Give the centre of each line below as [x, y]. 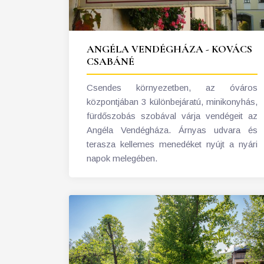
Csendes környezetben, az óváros [172, 88]
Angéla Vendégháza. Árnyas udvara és [172, 130]
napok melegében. [122, 159]
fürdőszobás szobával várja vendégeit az [172, 116]
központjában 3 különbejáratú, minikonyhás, [172, 102]
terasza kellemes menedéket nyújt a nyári [172, 144]
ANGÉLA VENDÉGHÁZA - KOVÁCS [169, 49]
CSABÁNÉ [110, 62]
